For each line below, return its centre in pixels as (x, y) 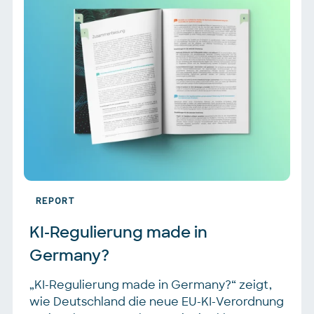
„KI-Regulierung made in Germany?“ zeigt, (151, 285)
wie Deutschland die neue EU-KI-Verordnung (157, 301)
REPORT (55, 202)
